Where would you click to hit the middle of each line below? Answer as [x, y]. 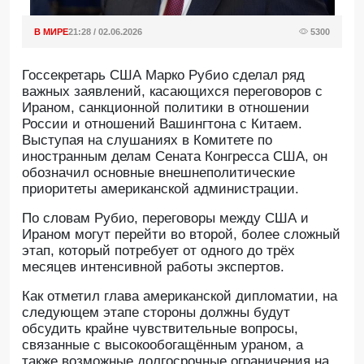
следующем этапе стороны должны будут [156, 312]
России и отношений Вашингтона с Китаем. [162, 124]
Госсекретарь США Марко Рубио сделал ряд [163, 75]
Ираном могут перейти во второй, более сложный [181, 234]
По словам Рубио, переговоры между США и [165, 218]
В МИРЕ [51, 32]
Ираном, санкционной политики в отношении [166, 108]
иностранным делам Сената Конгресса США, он [175, 156]
